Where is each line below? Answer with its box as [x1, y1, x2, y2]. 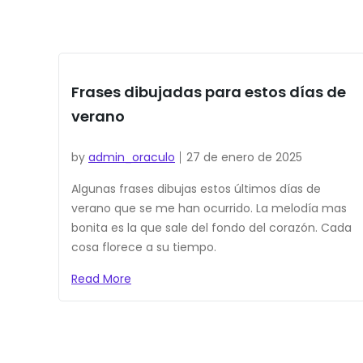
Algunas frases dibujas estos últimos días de [71, 181, 321, 198]
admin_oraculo [88, 149, 175, 166]
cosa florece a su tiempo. [71, 239, 216, 256]
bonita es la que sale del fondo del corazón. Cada [71, 220, 352, 237]
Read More [71, 271, 131, 288]
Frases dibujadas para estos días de [71, 82, 346, 103]
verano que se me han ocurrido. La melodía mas [71, 200, 347, 217]
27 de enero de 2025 [186, 149, 302, 166]
